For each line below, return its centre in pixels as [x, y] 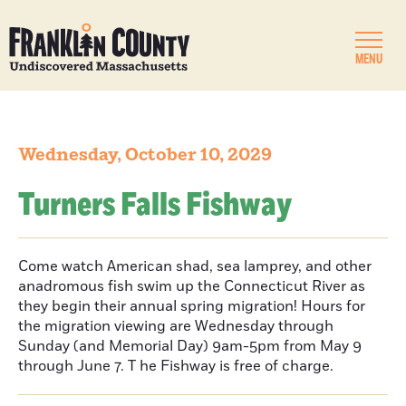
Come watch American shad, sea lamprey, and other [195, 266]
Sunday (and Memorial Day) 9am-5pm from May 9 [190, 346]
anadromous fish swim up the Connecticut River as [192, 286]
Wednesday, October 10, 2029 [145, 155]
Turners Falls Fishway [155, 205]
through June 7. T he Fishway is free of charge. [176, 366]
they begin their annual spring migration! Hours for [192, 306]
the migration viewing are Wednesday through [176, 326]
